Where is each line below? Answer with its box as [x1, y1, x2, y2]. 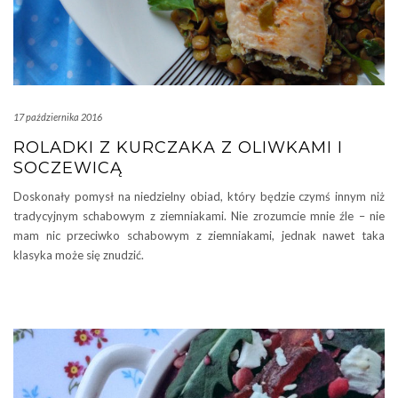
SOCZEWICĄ [13, 158, 123, 178]
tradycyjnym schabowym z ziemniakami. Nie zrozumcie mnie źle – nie [13, 209, 385, 223]
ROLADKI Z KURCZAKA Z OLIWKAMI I [13, 138, 343, 157]
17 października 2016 [13, 111, 102, 123]
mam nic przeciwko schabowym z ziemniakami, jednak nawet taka [13, 228, 385, 243]
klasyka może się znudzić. [13, 248, 144, 262]
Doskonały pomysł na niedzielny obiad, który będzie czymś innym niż [13, 189, 385, 203]
